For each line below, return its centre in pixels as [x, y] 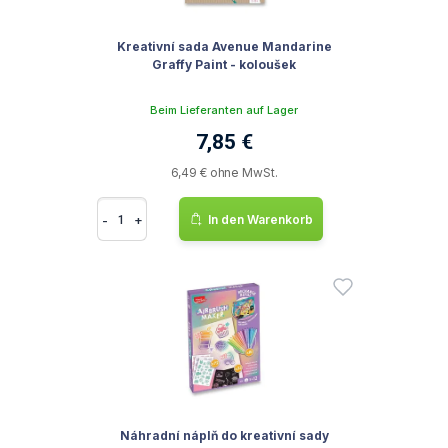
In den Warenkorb [260, 219]
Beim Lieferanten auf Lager [224, 110]
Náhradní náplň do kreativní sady [224, 435]
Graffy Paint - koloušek [224, 64]
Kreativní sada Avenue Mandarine [224, 46]
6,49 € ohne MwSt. [224, 172]
